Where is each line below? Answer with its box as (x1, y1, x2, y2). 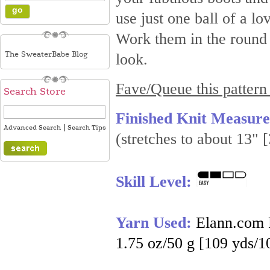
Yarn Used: (116, 214, 192, 231)
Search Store (4, 86, 66, 97)
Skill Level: (116, 173, 196, 190)
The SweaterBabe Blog (5, 50, 88, 58)
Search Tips (67, 124, 106, 131)
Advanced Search (4, 124, 61, 131)
